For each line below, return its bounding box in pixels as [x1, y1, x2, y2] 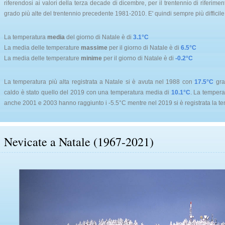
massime [81, 44, 107, 51]
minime [81, 55, 102, 62]
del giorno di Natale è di [65, 34, 133, 41]
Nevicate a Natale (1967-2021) [4, 134, 154, 150]
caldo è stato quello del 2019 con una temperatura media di [4, 89, 171, 96]
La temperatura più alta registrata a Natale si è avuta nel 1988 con [4, 78, 195, 85]
